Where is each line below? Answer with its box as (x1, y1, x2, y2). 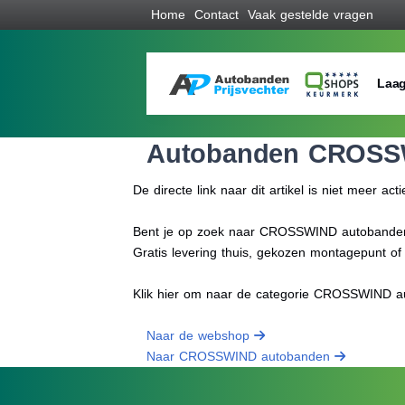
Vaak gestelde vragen (248, 7, 373, 22)
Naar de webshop (146, 328, 254, 343)
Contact (194, 7, 239, 22)
